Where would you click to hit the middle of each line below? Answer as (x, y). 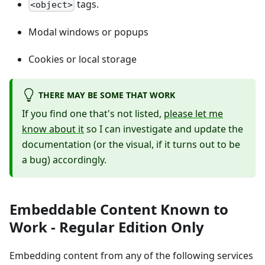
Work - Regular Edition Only (107, 227)
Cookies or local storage (83, 59)
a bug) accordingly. (64, 160)
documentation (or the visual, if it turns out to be (131, 145)
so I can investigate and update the (164, 129)
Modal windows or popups (88, 32)
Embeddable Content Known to (119, 209)
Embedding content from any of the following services (131, 256)
